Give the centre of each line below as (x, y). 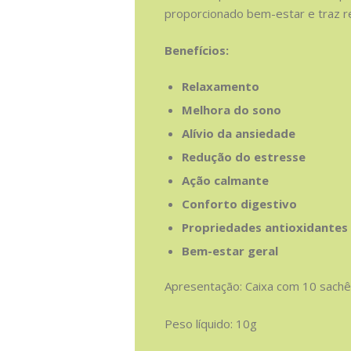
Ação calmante (225, 180)
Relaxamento (221, 86)
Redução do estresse (244, 156)
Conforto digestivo (239, 203)
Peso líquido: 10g (210, 323)
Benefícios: (196, 51)
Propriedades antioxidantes (265, 227)
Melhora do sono (232, 109)
